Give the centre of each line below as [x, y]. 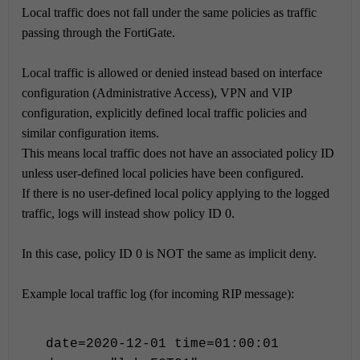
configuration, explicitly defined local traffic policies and [164, 113]
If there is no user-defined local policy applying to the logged [176, 193]
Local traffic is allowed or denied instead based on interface [172, 73]
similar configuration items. [90, 133]
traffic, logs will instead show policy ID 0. [128, 213]
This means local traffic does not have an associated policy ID [178, 153]
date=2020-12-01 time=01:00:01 [162, 344]
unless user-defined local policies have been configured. [163, 173]
